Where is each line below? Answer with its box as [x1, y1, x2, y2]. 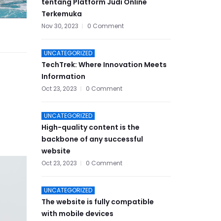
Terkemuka [41, 9, 82, 19]
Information [41, 72, 85, 82]
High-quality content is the [41, 122, 140, 133]
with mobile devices [41, 209, 113, 219]
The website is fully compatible [41, 197, 154, 207]
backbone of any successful [41, 134, 143, 145]
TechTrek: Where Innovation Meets [41, 60, 167, 70]
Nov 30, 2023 [41, 22, 78, 31]
